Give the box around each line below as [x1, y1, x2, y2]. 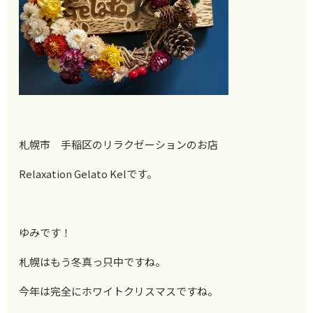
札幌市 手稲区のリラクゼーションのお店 [19, 136, 219, 152]
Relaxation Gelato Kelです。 [19, 166, 158, 181]
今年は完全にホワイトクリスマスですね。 [19, 283, 219, 298]
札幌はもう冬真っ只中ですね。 [19, 254, 166, 269]
